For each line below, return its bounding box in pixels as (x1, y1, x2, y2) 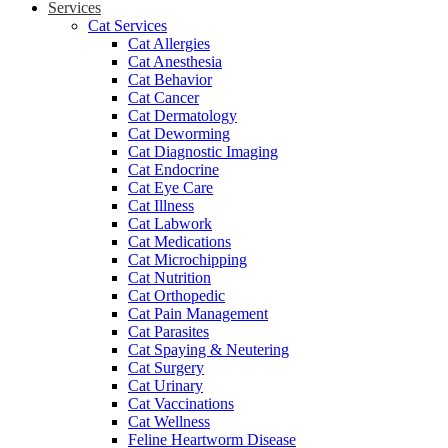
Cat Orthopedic (128, 287, 225, 305)
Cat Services (88, 17, 167, 35)
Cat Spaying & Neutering (128, 341, 289, 359)
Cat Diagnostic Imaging (128, 143, 278, 161)
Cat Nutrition (128, 269, 211, 287)
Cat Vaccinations (128, 395, 234, 413)
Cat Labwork (128, 215, 212, 233)
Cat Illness (128, 197, 194, 215)
